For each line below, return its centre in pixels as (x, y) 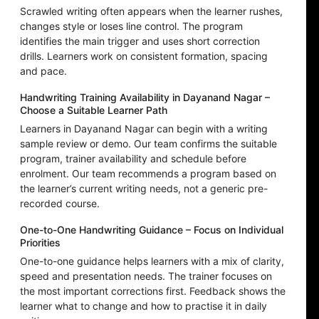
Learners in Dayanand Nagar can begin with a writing (144, 129)
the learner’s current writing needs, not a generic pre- (144, 189)
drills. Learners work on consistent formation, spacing (144, 56)
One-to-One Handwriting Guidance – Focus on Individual (152, 230)
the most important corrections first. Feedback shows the (153, 291)
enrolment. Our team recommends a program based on (148, 174)
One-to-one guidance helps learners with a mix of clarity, (152, 261)
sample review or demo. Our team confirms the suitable (148, 144)
